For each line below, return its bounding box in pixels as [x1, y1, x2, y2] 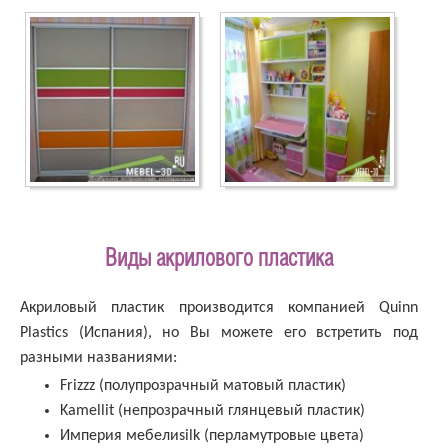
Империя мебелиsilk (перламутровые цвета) [60, 428, 364, 445]
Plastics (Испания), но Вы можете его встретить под [20, 325, 418, 342]
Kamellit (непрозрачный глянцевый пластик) [60, 403, 365, 420]
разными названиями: [20, 350, 177, 367]
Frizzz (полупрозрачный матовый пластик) [60, 378, 346, 395]
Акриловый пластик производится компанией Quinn [20, 300, 418, 317]
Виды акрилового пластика [105, 249, 333, 271]
